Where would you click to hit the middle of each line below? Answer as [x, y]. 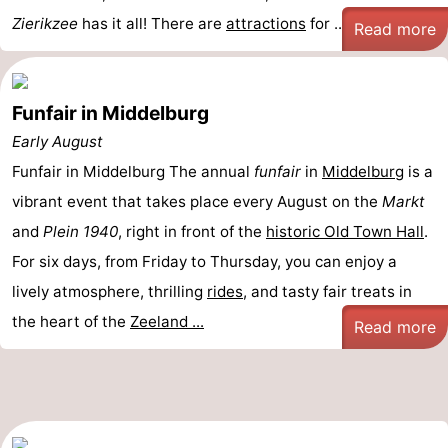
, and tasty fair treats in [327, 291]
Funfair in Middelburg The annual [133, 171]
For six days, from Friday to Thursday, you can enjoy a [204, 261]
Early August [57, 141]
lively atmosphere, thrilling [109, 291]
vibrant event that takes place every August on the [197, 201]
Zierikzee [45, 23]
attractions [266, 23]
